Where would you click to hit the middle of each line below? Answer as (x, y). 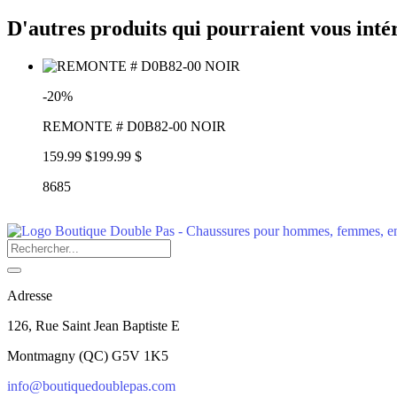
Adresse (30, 295)
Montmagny (41, 355)
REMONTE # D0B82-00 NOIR (134, 126)
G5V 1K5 (140, 355)
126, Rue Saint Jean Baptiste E (93, 325)
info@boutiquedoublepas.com (91, 385)
